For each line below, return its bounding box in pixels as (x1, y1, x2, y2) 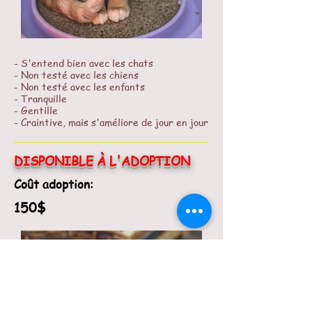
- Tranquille (14, 91, 67, 105)
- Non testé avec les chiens (14, 68, 139, 81)
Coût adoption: (14, 175, 93, 192)
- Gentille (14, 103, 58, 117)
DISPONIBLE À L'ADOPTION (14, 152, 190, 169)
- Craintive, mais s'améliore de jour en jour (14, 115, 208, 129)
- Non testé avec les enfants (14, 79, 145, 93)
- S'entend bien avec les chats (14, 56, 153, 70)
